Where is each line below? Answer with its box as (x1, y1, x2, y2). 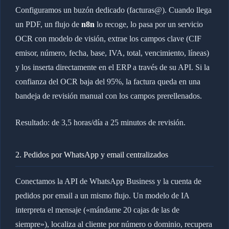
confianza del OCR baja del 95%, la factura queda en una (15, 77, 200, 86)
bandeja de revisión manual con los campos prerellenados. (15, 91, 202, 100)
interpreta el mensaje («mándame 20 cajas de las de (15, 205, 179, 214)
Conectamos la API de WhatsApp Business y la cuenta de (15, 176, 201, 186)
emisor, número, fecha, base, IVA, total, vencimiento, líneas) (15, 48, 209, 57)
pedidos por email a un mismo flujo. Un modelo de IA (15, 191, 189, 200)
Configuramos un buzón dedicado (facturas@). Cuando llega (15, 5, 212, 14)
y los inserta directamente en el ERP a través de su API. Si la (15, 62, 210, 72)
